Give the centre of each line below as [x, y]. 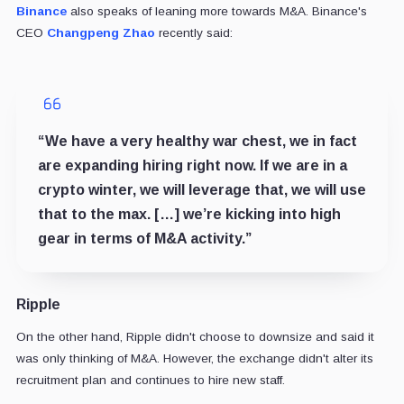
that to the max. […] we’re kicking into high [189, 215]
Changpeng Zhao [101, 33]
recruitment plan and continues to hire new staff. [150, 381]
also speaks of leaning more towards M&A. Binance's [216, 12]
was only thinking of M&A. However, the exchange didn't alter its [194, 359]
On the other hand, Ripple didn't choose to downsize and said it [195, 337]
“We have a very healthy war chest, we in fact [197, 142]
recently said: [193, 33]
